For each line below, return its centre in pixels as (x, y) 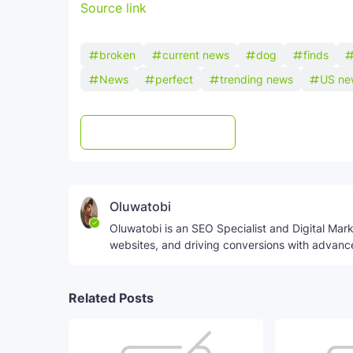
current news (196, 55)
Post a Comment (169, 132)
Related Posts (111, 298)
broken (117, 55)
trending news (256, 79)
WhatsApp (308, 132)
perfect (174, 79)
